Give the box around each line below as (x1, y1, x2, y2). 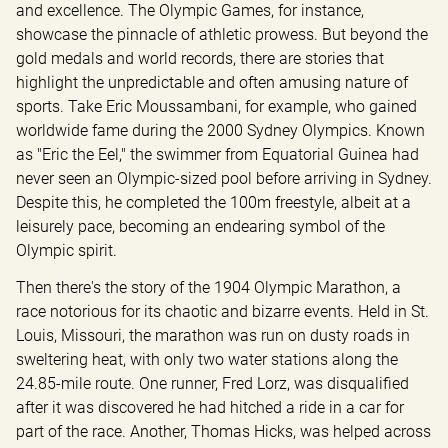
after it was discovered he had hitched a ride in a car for (16, 398, 404, 418)
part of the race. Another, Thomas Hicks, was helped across (16, 422, 431, 442)
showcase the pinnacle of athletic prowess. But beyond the (16, 25, 428, 45)
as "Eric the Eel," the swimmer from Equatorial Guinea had (16, 145, 419, 165)
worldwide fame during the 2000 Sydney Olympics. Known (16, 121, 425, 141)
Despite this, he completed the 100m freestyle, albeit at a (16, 193, 411, 213)
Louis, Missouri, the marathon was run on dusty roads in (16, 326, 410, 346)
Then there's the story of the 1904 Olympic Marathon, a (16, 278, 401, 298)
